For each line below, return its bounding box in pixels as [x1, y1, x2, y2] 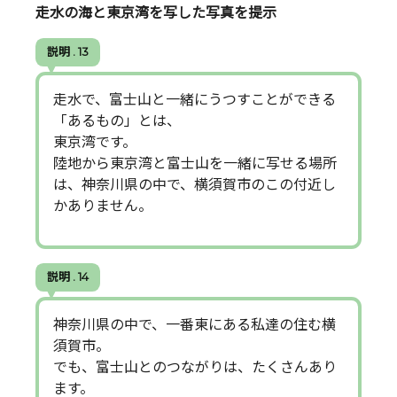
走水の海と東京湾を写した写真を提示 [35, 4, 276, 21]
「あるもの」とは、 [53, 113, 181, 130]
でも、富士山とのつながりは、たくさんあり [53, 359, 337, 377]
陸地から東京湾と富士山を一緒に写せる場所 [53, 155, 337, 173]
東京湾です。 [53, 134, 136, 152]
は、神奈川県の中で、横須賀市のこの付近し [53, 176, 336, 194]
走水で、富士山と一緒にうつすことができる [53, 91, 336, 109]
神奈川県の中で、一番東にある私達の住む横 [53, 316, 336, 334]
